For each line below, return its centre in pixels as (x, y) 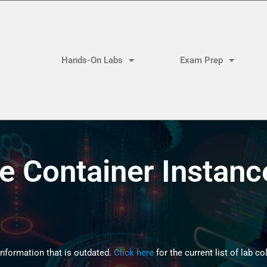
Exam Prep (201, 60)
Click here (134, 252)
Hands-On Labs (92, 60)
